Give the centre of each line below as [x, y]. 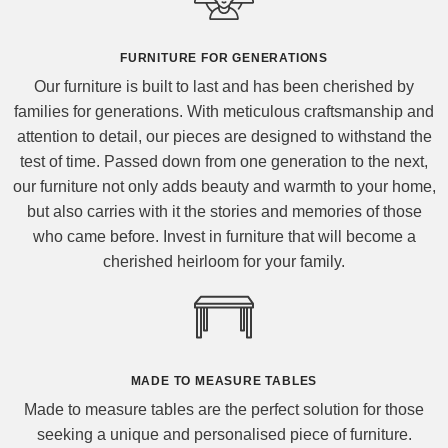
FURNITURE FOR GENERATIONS [224, 58]
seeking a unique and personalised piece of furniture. [224, 435]
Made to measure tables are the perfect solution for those [224, 410]
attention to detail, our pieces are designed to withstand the [224, 137]
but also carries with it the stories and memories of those [224, 212]
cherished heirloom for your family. [224, 262]
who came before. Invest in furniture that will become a [224, 237]
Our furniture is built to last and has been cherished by [224, 87]
